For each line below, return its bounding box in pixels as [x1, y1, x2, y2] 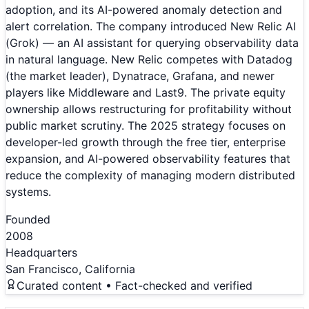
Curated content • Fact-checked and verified [17, 279, 252, 293]
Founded [6, 212, 50, 227]
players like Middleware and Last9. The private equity [6, 86, 286, 100]
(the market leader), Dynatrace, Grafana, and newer [6, 69, 275, 83]
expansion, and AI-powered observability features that [6, 152, 290, 166]
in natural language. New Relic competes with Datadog [6, 52, 292, 67]
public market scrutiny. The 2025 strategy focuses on [6, 119, 286, 133]
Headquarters [6, 246, 77, 260]
